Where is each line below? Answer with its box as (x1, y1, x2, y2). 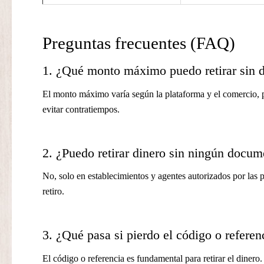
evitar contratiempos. (42, 104, 120, 114)
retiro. (42, 186, 64, 197)
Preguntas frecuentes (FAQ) (42, 34, 235, 53)
